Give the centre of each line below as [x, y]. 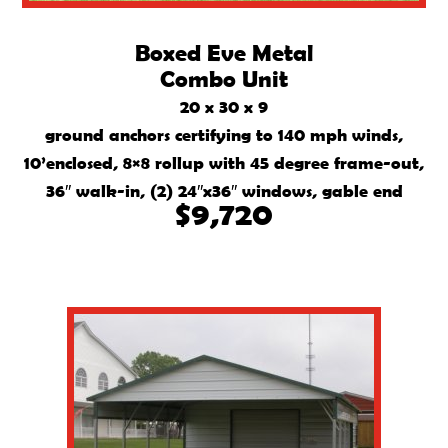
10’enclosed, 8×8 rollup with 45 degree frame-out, [224, 163]
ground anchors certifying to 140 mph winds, [224, 135]
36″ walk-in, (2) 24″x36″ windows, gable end [224, 191]
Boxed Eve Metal [224, 53]
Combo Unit [224, 79]
